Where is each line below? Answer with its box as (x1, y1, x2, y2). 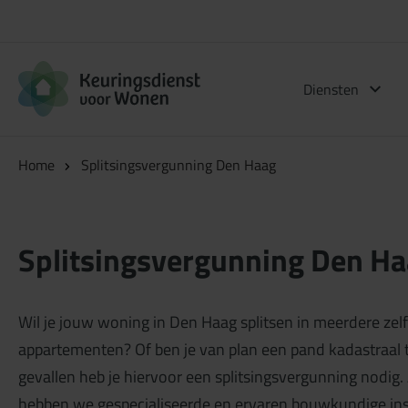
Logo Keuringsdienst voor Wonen (199, 60, 403, 82)
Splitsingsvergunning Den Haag (80, 154, 276, 176)
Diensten (302, 78, 359, 100)
